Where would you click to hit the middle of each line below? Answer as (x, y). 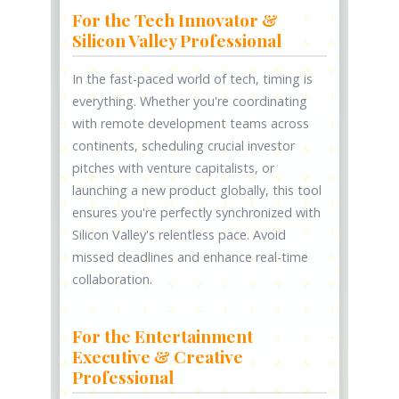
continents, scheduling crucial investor (184, 146)
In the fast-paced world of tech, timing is (193, 79)
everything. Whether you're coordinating (190, 102)
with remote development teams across (191, 124)
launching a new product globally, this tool (197, 191)
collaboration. (113, 280)
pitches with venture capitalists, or (174, 168)
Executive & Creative (158, 356)
